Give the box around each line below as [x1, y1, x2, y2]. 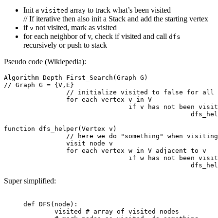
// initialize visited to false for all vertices [4, 88, 66, 96]
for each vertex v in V [4, 95, 66, 103]
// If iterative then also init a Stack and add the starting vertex [23, 14, 208, 23]
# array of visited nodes [86, 207, 179, 215]
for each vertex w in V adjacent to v [4, 146, 66, 154]
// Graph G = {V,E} [4, 81, 74, 89]
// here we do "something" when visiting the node [4, 132, 66, 140]
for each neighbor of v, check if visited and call [23, 32, 169, 40]
